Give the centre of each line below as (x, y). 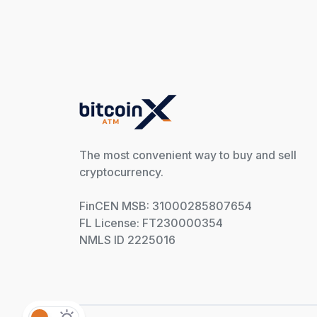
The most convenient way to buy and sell (188, 155)
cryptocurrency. (121, 172)
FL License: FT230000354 (151, 223)
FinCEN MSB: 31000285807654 (166, 206)
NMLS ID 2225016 (127, 240)
